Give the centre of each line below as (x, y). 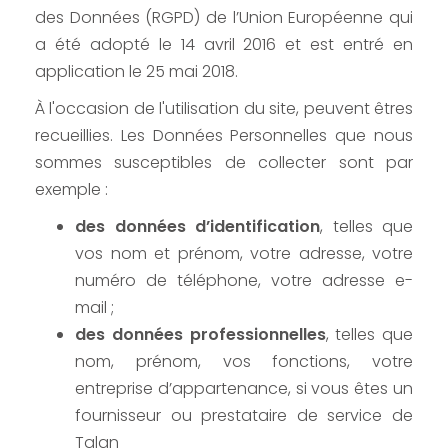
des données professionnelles (200, 335)
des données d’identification (197, 227)
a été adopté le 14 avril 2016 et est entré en (224, 45)
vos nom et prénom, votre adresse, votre (244, 254)
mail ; (94, 308)
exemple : (71, 190)
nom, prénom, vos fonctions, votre (244, 362)
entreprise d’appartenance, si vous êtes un (244, 389)
